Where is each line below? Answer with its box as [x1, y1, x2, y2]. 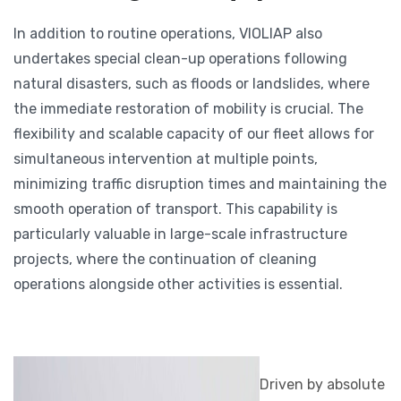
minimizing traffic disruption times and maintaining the [13, 175, 387, 192]
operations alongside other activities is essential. [13, 276, 343, 293]
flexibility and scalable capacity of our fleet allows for [13, 125, 374, 142]
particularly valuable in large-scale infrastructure [13, 226, 347, 243]
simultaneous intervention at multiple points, [13, 150, 318, 167]
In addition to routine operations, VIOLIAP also [13, 25, 322, 42]
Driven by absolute [259, 376, 385, 393]
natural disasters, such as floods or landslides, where [13, 75, 370, 92]
